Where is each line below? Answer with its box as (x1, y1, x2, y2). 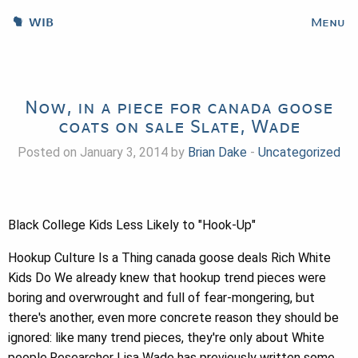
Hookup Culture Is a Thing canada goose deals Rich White (8, 250, 331, 265)
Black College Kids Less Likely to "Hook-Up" (8, 217, 256, 233)
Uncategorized (258, 145, 340, 160)
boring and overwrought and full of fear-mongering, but (8, 290, 315, 305)
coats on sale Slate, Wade (58, 116, 300, 137)
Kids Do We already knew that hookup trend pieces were (8, 270, 326, 285)
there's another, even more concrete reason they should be (8, 310, 339, 325)
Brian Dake (188, 145, 247, 160)
